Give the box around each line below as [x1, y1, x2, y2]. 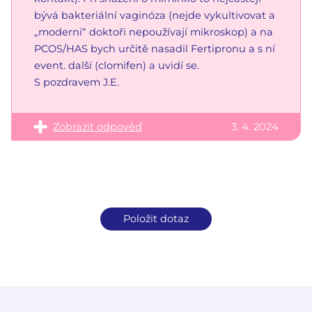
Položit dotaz [123, 212, 189, 225]
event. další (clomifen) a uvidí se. [34, 58, 199, 72]
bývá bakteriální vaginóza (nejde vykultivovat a [34, 8, 275, 22]
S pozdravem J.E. [34, 75, 119, 88]
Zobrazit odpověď [53, 120, 142, 133]
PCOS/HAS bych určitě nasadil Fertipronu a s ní [34, 42, 275, 55]
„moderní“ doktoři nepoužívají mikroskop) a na [34, 25, 273, 38]
